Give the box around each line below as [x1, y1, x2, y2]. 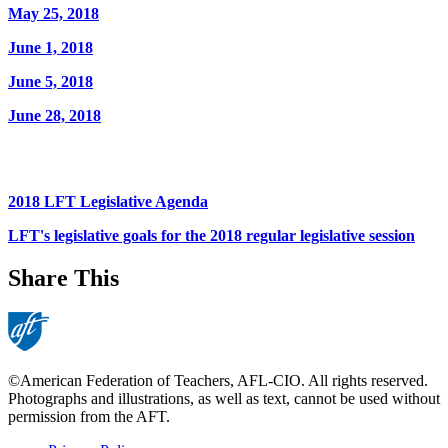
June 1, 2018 [8, 38, 93, 56]
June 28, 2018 [8, 106, 101, 124]
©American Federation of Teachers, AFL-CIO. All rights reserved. [8, 371, 428, 389]
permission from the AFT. [8, 407, 170, 425]
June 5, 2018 [8, 72, 93, 90]
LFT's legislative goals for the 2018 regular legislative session [8, 226, 415, 244]
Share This [8, 264, 119, 291]
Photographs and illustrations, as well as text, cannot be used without [8, 389, 440, 407]
